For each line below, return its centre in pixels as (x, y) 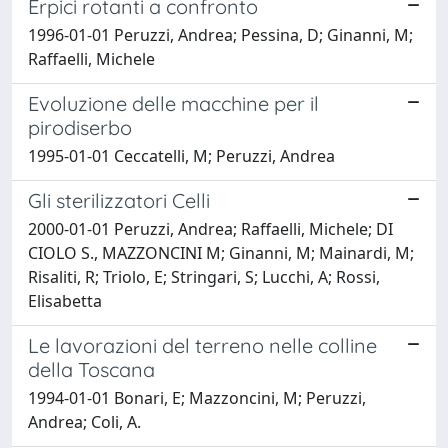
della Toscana (91, 369)
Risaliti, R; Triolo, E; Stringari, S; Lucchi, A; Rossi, (204, 276)
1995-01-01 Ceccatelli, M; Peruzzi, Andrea (181, 155)
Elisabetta (65, 300)
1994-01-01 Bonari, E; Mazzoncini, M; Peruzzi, (197, 397)
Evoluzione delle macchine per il (173, 103)
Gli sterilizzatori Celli (119, 200)
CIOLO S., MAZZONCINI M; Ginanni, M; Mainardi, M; (221, 252)
